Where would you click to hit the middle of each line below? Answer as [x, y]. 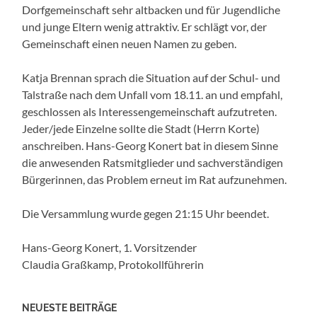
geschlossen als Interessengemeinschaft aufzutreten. [150, 111]
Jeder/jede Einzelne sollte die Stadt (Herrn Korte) [141, 128]
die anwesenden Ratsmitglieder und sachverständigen [153, 162]
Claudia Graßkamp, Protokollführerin [113, 264]
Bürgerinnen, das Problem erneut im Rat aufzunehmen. [155, 179]
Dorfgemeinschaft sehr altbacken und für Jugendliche [151, 9]
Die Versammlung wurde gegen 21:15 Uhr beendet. [146, 213]
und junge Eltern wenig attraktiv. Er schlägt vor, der [145, 26]
